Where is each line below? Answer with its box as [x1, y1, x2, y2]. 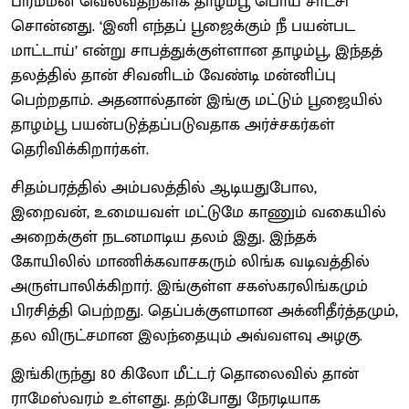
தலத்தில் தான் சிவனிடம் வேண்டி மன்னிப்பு [11, 61, 336, 89]
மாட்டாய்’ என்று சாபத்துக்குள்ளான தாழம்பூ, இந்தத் [11, 37, 383, 65]
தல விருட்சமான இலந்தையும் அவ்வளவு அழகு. [11, 321, 362, 350]
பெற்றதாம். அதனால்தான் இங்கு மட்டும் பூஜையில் [11, 86, 383, 114]
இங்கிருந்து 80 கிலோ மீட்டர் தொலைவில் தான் [11, 360, 359, 388]
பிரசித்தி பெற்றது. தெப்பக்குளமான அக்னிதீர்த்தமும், [11, 297, 398, 325]
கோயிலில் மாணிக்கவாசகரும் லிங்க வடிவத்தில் [11, 247, 370, 276]
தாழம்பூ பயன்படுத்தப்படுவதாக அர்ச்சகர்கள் [11, 110, 335, 139]
